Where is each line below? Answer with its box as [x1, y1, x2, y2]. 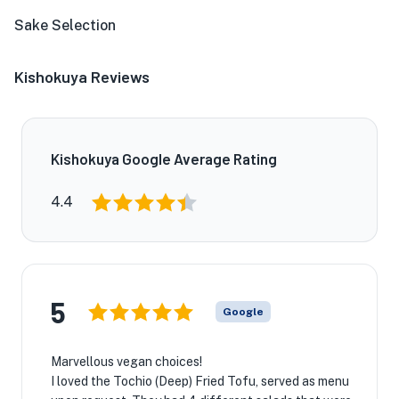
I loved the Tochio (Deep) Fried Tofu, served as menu [51, 374, 349, 388]
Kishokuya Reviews [14, 67, 150, 86]
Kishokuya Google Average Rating [51, 150, 277, 167]
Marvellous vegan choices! [51, 354, 202, 369]
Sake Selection [14, 17, 116, 34]
